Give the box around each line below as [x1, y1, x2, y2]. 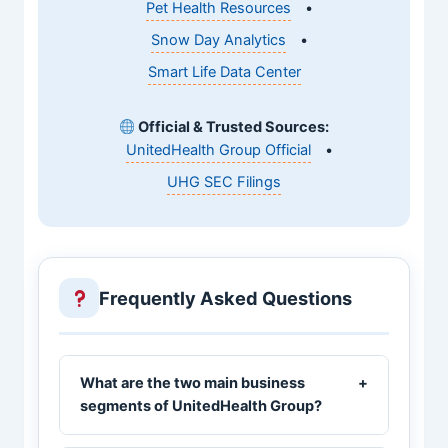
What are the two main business [80, 374, 306, 393]
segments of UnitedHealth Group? [80, 397, 323, 416]
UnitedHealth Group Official [125, 141, 311, 160]
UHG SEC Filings [167, 173, 281, 192]
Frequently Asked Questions [99, 286, 353, 309]
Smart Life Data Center [147, 63, 301, 82]
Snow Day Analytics [150, 31, 286, 50]
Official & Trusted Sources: [135, 118, 330, 137]
